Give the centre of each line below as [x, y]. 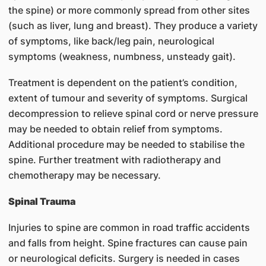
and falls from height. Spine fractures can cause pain [128, 243]
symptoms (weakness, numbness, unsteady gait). [122, 56]
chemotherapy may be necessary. [84, 175]
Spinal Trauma [42, 201]
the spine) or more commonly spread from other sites [129, 10]
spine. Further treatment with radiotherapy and [114, 160]
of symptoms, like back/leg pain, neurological [111, 41]
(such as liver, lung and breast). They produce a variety [133, 26]
